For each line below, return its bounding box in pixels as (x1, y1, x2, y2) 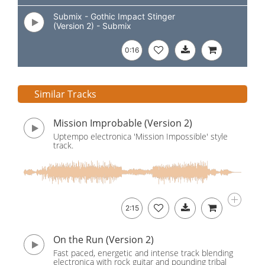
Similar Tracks (34, 88, 96, 101)
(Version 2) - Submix (53, 21, 131, 31)
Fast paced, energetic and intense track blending (53, 247, 233, 258)
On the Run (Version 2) (53, 233, 154, 246)
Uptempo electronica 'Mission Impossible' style (53, 131, 228, 142)
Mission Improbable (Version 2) (53, 117, 192, 130)
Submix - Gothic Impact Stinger (53, 11, 175, 21)
